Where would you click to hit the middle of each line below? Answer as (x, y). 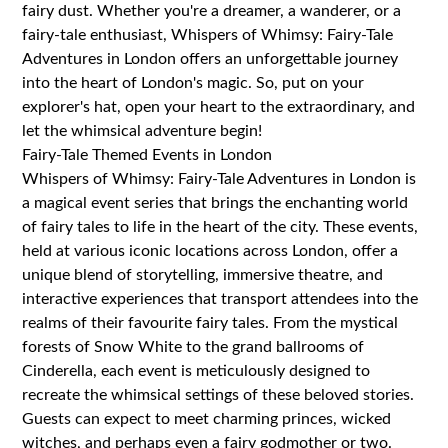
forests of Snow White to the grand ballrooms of (193, 346)
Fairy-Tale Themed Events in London (147, 154)
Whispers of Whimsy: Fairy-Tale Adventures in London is (219, 178)
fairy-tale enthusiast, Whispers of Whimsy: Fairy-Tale (208, 34)
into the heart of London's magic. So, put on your (193, 82)
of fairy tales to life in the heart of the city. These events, (220, 226)
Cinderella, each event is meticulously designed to (196, 370)
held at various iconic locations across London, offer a (210, 250)
